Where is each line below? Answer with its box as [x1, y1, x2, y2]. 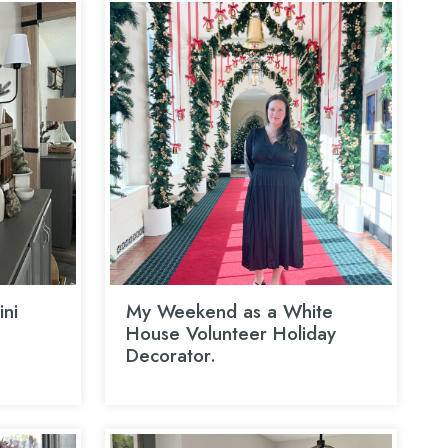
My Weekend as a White [125, 297, 333, 325]
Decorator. [125, 341, 216, 369]
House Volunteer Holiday [125, 319, 336, 347]
